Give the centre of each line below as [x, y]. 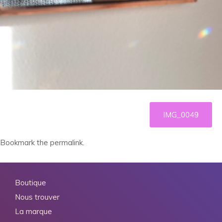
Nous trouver [37, 197]
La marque [33, 211]
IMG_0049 [181, 114]
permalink [66, 142]
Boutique [30, 182]
